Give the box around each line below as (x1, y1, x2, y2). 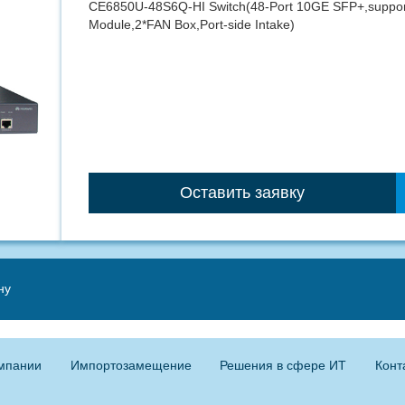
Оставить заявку (180, 184, 306, 202)
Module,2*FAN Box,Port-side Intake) (89, 17, 296, 32)
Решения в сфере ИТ (220, 358, 347, 373)
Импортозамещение (70, 358, 192, 373)
